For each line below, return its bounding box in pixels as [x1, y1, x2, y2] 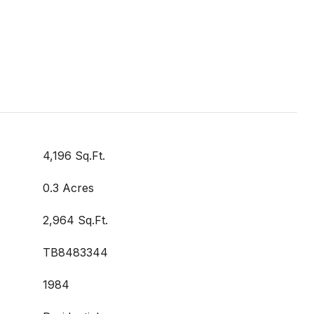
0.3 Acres [43, 181, 94, 195]
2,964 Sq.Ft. [43, 213, 108, 227]
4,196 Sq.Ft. [43, 149, 105, 163]
